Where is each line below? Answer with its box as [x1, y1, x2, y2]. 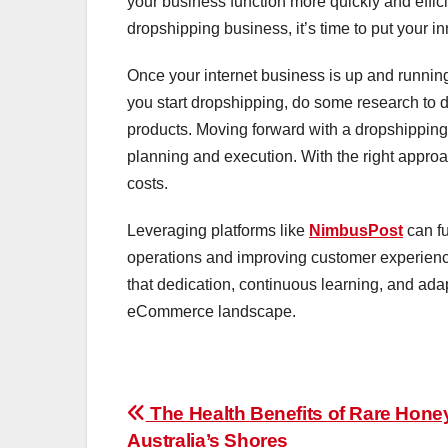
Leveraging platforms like [127, 222, 309, 240]
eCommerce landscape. [127, 303, 300, 321]
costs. [127, 175, 168, 193]
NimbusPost [309, 222, 403, 240]
